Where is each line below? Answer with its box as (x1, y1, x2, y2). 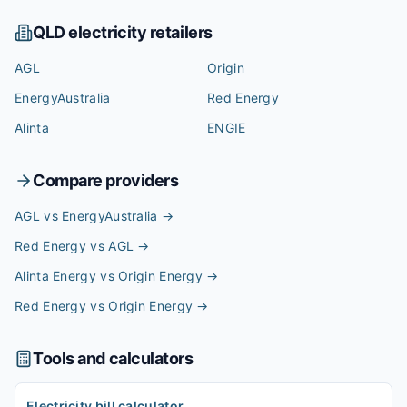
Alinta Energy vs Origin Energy (15, 268, 203, 283)
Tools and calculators (33, 349, 194, 368)
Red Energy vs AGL (15, 238, 134, 253)
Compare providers (33, 171, 179, 190)
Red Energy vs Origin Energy (15, 298, 194, 313)
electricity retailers (65, 23, 213, 42)
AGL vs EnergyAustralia (15, 208, 158, 223)
